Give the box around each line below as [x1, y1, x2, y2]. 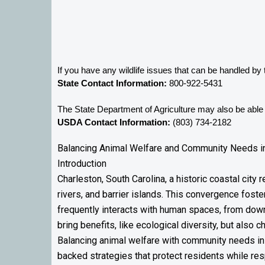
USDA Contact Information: [57, 118, 170, 127]
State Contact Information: [57, 79, 167, 88]
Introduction [57, 158, 106, 169]
